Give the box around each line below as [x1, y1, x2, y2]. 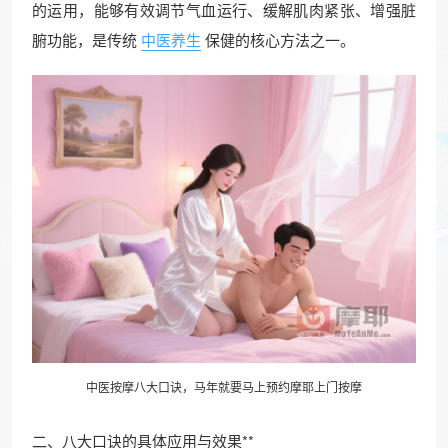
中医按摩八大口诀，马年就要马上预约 [86, 378, 290, 396]
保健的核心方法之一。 [205, 29, 355, 51]
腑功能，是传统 [32, 29, 137, 51]
